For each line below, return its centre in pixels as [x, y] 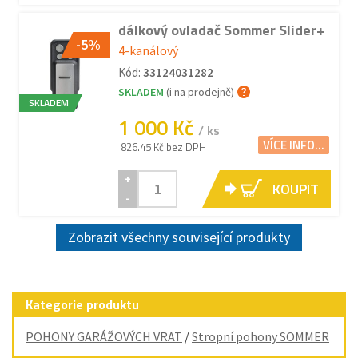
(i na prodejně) [200, 92]
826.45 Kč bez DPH [163, 147]
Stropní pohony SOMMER [261, 336]
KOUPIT [296, 189]
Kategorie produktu [82, 304]
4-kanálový [148, 50]
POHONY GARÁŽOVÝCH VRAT [104, 336]
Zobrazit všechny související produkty [179, 237]
